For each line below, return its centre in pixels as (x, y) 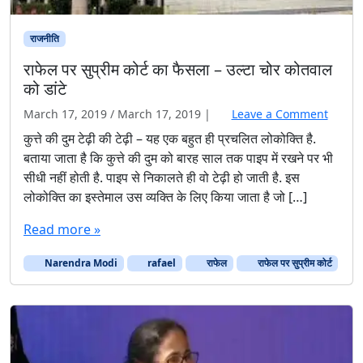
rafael (161, 263)
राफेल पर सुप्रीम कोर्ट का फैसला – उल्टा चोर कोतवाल (178, 70)
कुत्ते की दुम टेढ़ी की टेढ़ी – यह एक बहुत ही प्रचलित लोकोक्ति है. (170, 139)
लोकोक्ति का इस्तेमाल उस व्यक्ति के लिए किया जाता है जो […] (165, 197)
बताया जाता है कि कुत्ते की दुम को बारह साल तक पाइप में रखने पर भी (178, 158)
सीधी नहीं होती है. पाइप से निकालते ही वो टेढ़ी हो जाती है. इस (162, 178)
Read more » (62, 230)
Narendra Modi (79, 263)
